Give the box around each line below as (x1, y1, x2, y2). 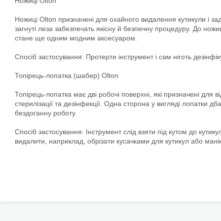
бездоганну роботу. (15, 109, 77, 117)
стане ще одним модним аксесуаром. (15, 34, 137, 42)
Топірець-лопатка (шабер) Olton (15, 72, 118, 79)
